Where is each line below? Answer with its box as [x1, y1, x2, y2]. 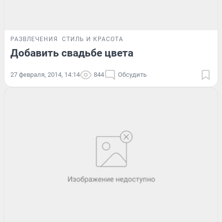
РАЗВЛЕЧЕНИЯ [10, 35, 58, 43]
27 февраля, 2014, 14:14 [10, 70, 80, 78]
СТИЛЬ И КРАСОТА [62, 35, 123, 43]
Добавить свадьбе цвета [10, 47, 133, 59]
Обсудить [118, 70, 147, 78]
